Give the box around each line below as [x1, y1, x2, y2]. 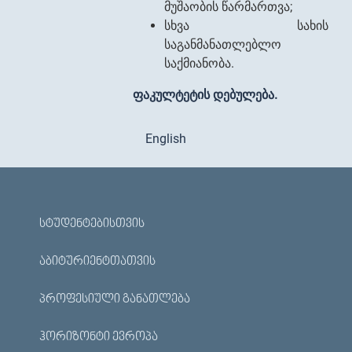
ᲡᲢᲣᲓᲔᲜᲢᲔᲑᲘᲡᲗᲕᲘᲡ [39, 218, 145, 230]
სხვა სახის [164, 18, 328, 33]
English [145, 131, 187, 146]
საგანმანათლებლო [164, 37, 282, 52]
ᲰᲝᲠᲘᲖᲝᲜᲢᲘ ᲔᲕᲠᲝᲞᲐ [39, 331, 158, 343]
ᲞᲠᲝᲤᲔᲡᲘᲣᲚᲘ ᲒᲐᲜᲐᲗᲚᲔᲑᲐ [39, 293, 190, 306]
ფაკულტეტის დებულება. [133, 87, 278, 102]
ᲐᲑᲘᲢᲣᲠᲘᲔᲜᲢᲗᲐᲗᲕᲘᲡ [39, 255, 156, 268]
